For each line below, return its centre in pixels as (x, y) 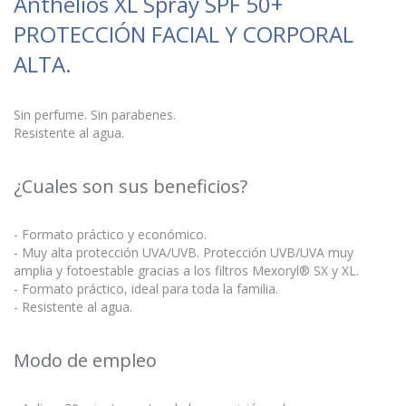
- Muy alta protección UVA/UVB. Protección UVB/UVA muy (184, 252)
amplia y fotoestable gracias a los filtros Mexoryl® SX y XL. (186, 271)
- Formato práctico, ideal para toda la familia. (146, 289)
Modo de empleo (85, 360)
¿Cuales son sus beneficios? (130, 186)
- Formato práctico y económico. (110, 234)
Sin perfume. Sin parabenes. (95, 115)
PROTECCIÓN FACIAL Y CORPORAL (184, 34)
